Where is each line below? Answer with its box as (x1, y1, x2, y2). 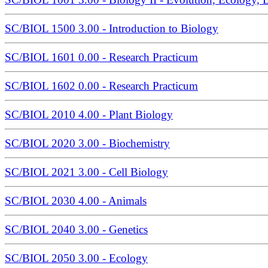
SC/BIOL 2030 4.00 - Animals (5, 194, 147, 208)
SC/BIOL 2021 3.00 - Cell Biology (5, 166, 168, 179)
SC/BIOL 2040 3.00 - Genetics (5, 223, 148, 236)
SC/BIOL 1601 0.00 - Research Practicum (5, 51, 198, 64)
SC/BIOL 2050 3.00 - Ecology (5, 252, 148, 265)
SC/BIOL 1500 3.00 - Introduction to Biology (5, 22, 218, 35)
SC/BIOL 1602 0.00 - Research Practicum (5, 80, 198, 93)
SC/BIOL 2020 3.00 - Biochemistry (5, 137, 170, 150)
